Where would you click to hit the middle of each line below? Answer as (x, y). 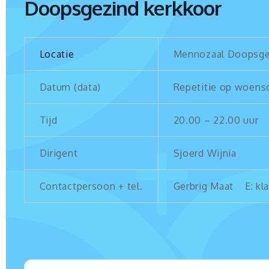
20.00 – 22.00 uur (216, 120)
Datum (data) (70, 87)
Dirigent (59, 153)
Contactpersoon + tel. (91, 186)
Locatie (57, 54)
